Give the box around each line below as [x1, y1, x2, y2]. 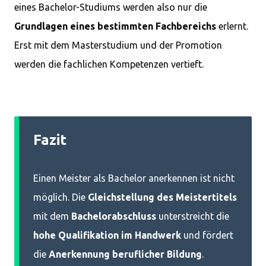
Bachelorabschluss [71, 211, 156, 221]
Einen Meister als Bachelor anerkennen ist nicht [33, 173, 235, 183]
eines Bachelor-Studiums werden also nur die [14, 2, 207, 12]
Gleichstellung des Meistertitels [88, 192, 237, 202]
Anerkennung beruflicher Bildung [49, 249, 202, 259]
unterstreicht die [156, 211, 229, 221]
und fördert [181, 230, 233, 240]
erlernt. [216, 21, 248, 31]
